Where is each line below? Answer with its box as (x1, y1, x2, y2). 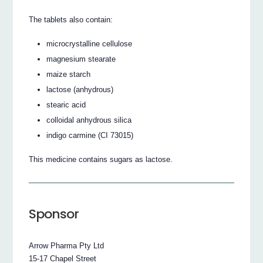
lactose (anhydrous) (46, 85, 114, 95)
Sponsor (29, 205, 79, 224)
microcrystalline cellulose (46, 39, 133, 49)
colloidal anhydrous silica (46, 116, 132, 125)
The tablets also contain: (29, 15, 113, 25)
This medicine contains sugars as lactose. (29, 154, 173, 164)
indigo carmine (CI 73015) (46, 131, 134, 140)
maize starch (46, 70, 91, 79)
